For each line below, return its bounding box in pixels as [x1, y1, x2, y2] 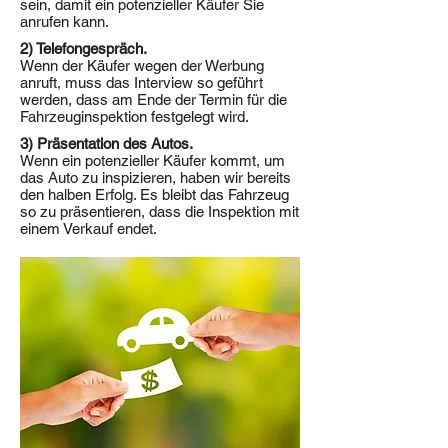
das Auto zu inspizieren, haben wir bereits [20, 169, 291, 186]
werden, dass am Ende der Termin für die [20, 91, 287, 108]
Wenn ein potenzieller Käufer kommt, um [20, 152, 285, 169]
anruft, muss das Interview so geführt [20, 74, 263, 91]
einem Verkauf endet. [20, 220, 157, 237]
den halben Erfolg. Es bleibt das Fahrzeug [20, 186, 289, 203]
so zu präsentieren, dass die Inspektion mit [20, 203, 299, 220]
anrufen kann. [20, 13, 109, 30]
